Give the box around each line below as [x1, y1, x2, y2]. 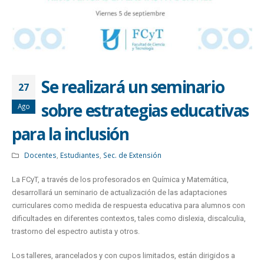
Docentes [24, 150, 57, 160]
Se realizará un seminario [41, 75, 225, 98]
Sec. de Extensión [103, 150, 161, 160]
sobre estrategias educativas [41, 99, 249, 122]
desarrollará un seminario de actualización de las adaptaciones [12, 188, 227, 197]
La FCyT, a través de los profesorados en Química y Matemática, [12, 175, 229, 184]
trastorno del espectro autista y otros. [12, 227, 140, 236]
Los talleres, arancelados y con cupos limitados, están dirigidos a [12, 250, 235, 260]
